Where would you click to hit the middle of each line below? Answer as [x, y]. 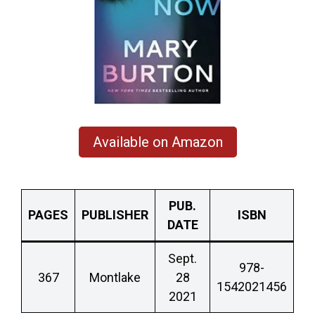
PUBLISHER [115, 214]
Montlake [115, 277]
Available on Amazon [157, 142]
